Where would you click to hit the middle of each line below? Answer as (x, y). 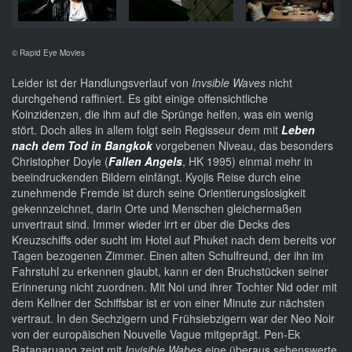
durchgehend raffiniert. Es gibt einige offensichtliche (140, 99)
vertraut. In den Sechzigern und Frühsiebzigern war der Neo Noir (173, 319)
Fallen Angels (145, 161)
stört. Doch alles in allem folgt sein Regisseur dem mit (147, 130)
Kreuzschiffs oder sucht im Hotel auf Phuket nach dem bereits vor (174, 240)
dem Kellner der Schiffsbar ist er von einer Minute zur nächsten (168, 303)
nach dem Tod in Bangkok (82, 146)
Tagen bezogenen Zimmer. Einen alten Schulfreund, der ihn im (168, 256)
